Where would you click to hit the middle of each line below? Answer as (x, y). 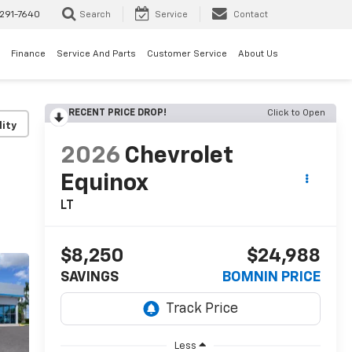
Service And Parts (96, 54)
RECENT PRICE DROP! (117, 113)
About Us (258, 54)
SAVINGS (89, 278)
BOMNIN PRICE (271, 278)
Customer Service (187, 54)
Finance (28, 54)
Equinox (104, 184)
